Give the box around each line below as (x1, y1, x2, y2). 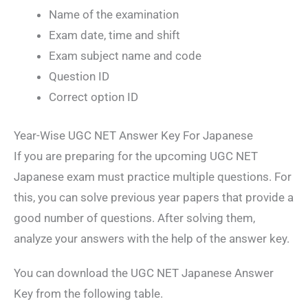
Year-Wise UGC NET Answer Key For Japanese (14, 128, 253, 142)
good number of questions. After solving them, (14, 210, 255, 225)
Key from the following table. (14, 287, 163, 301)
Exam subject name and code (49, 49, 201, 63)
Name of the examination (49, 8, 179, 22)
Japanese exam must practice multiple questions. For (14, 169, 291, 184)
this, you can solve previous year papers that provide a (14, 190, 294, 204)
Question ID (49, 69, 109, 84)
